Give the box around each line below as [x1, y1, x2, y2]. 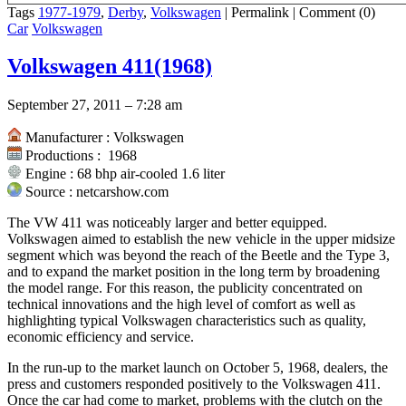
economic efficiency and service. [7, 329, 194, 345]
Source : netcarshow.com [22, 184, 169, 200]
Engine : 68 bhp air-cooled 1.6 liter [22, 166, 225, 182]
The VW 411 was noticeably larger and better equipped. [7, 215, 327, 231]
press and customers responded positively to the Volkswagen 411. [7, 376, 381, 392]
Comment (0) [299, 4, 375, 20]
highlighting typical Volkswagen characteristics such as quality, [7, 313, 366, 329]
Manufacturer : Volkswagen [22, 130, 184, 146]
